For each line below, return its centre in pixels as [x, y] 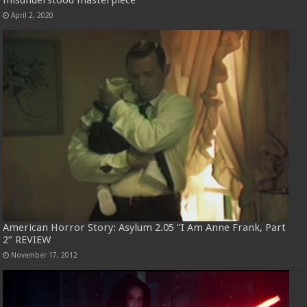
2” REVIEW [27, 240]
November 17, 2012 [45, 255]
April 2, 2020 [33, 15]
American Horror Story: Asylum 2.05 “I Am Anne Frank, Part [145, 227]
